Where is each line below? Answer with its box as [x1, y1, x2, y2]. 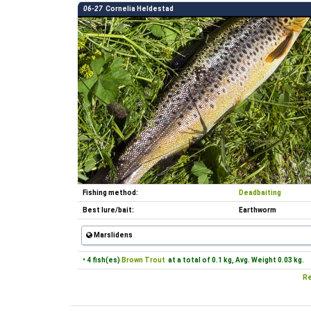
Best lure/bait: [81, 206, 134, 214]
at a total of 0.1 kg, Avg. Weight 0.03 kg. [165, 256, 304, 264]
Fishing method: [81, 189, 138, 196]
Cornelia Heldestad [103, 5, 174, 12]
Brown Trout [121, 256, 165, 264]
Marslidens [92, 231, 133, 239]
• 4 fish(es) [83, 256, 121, 264]
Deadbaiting [239, 189, 281, 196]
